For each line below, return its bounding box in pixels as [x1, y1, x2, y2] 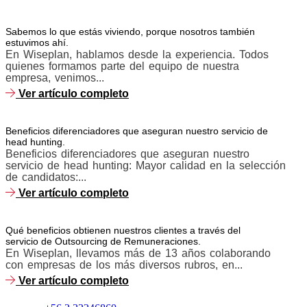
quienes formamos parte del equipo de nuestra [5, 60, 239, 72]
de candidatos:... [5, 171, 86, 184]
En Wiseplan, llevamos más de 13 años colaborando [5, 247, 271, 260]
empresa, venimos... [5, 71, 104, 84]
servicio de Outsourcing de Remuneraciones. [5, 236, 201, 247]
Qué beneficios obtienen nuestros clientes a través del [5, 225, 241, 236]
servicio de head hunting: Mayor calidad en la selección [5, 160, 286, 172]
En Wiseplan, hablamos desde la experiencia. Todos [5, 48, 269, 60]
